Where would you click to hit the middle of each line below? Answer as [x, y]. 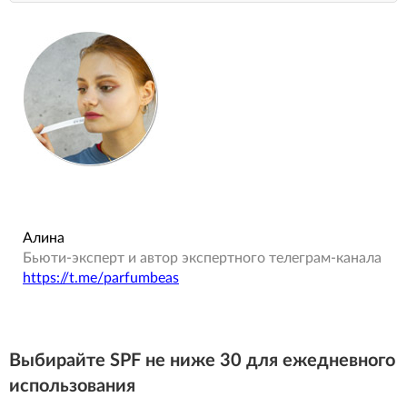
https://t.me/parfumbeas [101, 278]
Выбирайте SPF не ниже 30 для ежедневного [202, 360]
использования [72, 386]
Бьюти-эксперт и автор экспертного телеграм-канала [202, 258]
